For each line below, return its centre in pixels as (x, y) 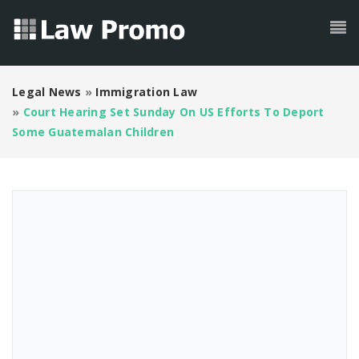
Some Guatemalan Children (93, 132)
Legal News (47, 92)
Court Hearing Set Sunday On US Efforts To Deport (173, 112)
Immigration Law (146, 92)
